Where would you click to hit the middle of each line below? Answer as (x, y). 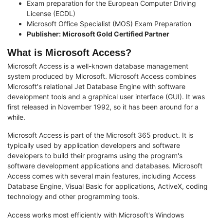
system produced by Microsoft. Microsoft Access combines (102, 76)
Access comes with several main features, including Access (101, 176)
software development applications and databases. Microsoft (105, 166)
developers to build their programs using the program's (95, 156)
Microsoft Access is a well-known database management (98, 66)
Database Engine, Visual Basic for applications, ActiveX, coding (108, 186)
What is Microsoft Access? (69, 52)
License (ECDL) (51, 13)
